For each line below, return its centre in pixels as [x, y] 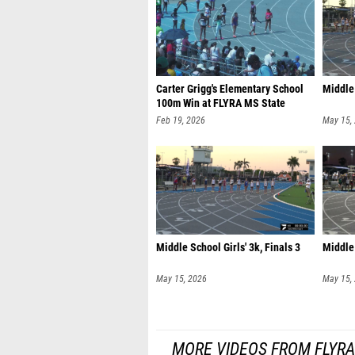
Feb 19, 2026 [181, 120]
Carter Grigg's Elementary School [230, 89]
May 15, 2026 [181, 279]
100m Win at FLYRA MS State [221, 103]
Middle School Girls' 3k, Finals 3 [228, 248]
